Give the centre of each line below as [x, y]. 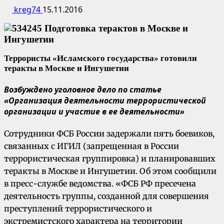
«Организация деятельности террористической [105, 100]
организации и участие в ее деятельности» [94, 111]
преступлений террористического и [78, 209]
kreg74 [27, 9]
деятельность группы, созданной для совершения [106, 196]
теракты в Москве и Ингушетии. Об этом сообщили [110, 171]
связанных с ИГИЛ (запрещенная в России [91, 146]
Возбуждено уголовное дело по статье [83, 89]
